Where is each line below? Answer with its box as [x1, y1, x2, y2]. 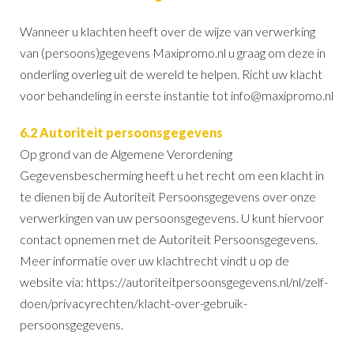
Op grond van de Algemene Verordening [20, 145, 232, 161]
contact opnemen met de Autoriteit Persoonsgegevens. [20, 231, 318, 247]
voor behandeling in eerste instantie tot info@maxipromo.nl [20, 87, 333, 103]
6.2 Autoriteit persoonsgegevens [20, 124, 223, 140]
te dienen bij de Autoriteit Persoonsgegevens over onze [20, 188, 316, 204]
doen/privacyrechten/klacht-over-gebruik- [20, 295, 247, 311]
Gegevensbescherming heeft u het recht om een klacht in [20, 167, 324, 183]
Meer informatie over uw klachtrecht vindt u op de [20, 252, 289, 268]
